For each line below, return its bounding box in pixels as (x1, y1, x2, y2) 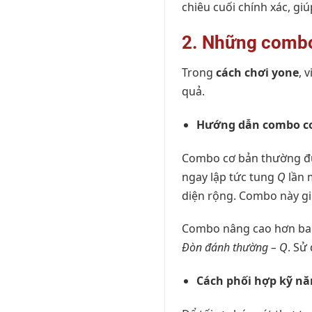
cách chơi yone (216, 64, 299, 80)
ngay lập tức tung (182, 169, 277, 185)
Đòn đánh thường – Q (182, 240, 288, 256)
